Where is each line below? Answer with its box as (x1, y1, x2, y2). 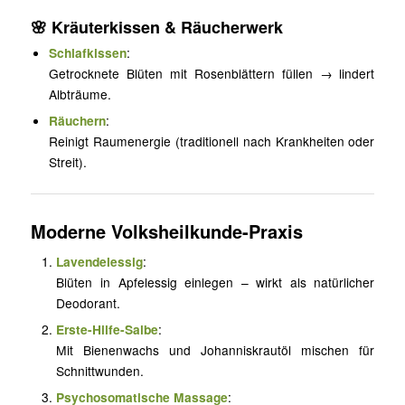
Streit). (49, 152, 88, 171)
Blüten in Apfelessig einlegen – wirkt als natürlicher (56, 272, 375, 291)
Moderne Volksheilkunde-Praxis (30, 217, 303, 244)
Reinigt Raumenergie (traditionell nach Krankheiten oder (49, 131, 375, 150)
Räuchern (49, 110, 107, 129)
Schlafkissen (49, 42, 127, 61)
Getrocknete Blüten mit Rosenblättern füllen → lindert (49, 63, 375, 82)
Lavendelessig (56, 251, 144, 270)
